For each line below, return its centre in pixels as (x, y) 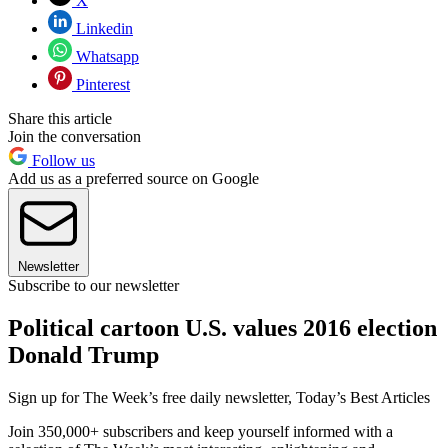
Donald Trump (83, 355)
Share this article (60, 119)
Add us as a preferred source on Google (133, 179)
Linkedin (102, 29)
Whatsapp (105, 57)
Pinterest (101, 85)
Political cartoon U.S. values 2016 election (222, 328)
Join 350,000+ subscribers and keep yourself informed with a (200, 432)
